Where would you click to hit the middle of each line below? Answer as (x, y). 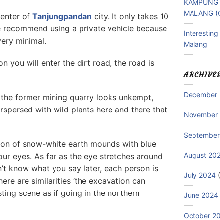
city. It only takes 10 (130, 16)
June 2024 (201, 195)
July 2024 (200, 175)
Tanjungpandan (62, 16)
